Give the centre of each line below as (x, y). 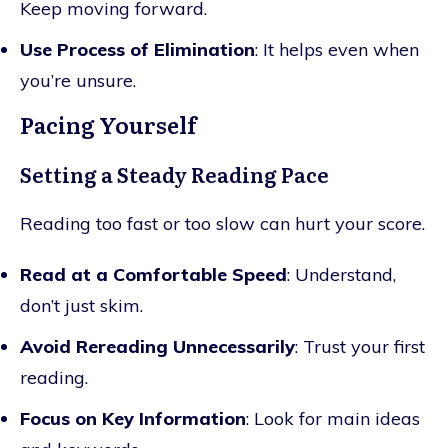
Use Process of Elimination (137, 49)
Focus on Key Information (133, 418)
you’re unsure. (78, 80)
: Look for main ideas (333, 418)
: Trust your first (360, 346)
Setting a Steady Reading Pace (174, 173)
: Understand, (341, 274)
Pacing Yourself (108, 124)
